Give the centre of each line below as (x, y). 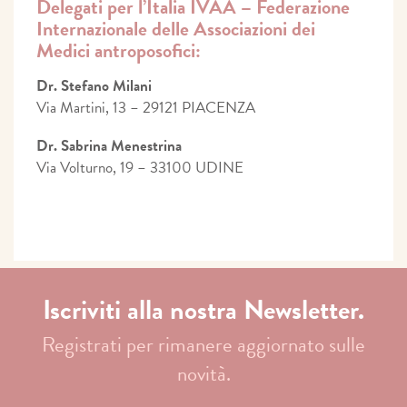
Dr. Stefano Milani (94, 85)
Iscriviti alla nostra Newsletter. (203, 309)
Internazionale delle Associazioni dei (176, 28)
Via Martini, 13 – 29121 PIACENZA (146, 107)
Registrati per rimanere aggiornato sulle (203, 344)
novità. (203, 373)
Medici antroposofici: (119, 50)
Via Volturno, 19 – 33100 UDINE (140, 167)
